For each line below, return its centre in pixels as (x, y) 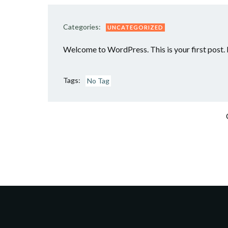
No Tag (98, 81)
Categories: (82, 27)
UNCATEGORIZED (135, 27)
